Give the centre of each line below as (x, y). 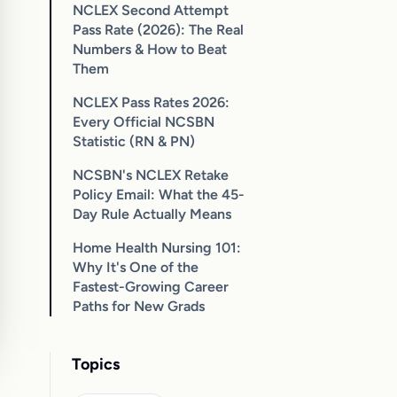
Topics (96, 364)
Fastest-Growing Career (151, 287)
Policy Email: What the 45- (159, 195)
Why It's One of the (136, 267)
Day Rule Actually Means (152, 214)
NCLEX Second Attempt (151, 10)
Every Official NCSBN (144, 122)
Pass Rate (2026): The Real (158, 30)
